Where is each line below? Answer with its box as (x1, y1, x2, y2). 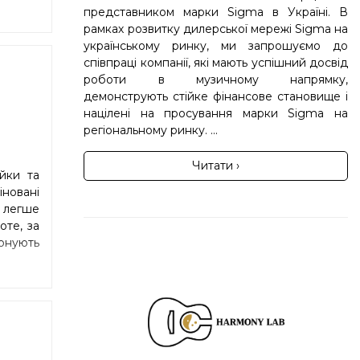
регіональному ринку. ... (84, 122, 219, 137)
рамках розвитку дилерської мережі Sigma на (84, 21, 348, 36)
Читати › (192, 157, 240, 173)
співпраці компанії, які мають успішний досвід (84, 55, 348, 70)
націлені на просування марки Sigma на (84, 105, 348, 121)
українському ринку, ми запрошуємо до (84, 38, 348, 53)
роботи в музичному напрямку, (84, 72, 348, 87)
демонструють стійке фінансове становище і (84, 88, 348, 104)
